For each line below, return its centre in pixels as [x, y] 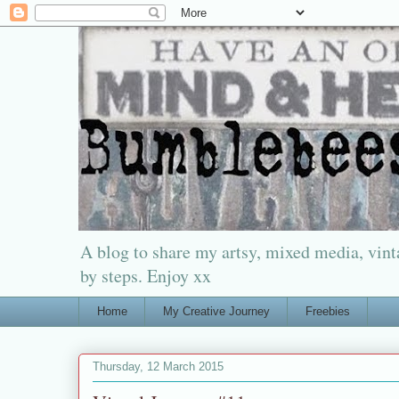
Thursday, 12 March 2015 [158, 367]
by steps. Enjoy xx [146, 276]
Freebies [327, 311]
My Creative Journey [216, 311]
